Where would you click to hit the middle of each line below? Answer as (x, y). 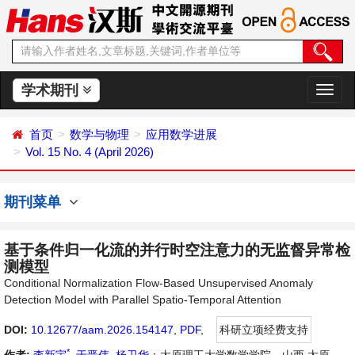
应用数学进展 (181, 134)
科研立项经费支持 (264, 330)
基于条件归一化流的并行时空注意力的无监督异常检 (177, 250)
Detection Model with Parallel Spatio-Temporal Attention (143, 300)
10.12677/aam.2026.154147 (102, 330)
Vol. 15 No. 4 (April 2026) (90, 152)
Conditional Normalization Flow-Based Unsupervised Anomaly (158, 283)
